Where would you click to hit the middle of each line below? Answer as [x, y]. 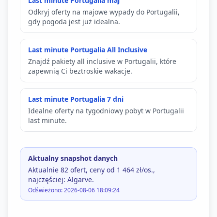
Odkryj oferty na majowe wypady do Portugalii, [104, 12]
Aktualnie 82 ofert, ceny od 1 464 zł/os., [92, 170]
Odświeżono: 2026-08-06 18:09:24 [74, 190]
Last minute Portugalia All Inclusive [88, 50]
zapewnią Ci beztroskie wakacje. [80, 71]
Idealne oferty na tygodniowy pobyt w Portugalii [106, 111]
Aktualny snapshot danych [73, 158]
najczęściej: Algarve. [61, 179]
